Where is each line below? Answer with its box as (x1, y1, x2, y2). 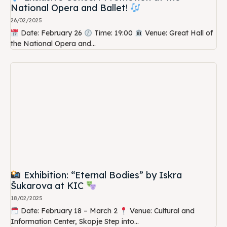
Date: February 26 (18, 28, 84, 38)
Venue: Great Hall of (142, 28, 213, 38)
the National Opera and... (11, 39, 96, 49)
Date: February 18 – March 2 (18, 206, 120, 216)
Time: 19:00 (92, 28, 135, 38)
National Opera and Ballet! (11, 2, 130, 14)
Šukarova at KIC (11, 180, 86, 192)
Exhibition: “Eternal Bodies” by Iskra (21, 169, 182, 181)
